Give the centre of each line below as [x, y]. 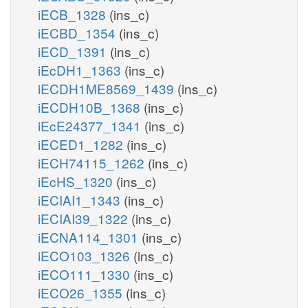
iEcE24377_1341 [91, 125]
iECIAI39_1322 [85, 218]
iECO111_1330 [86, 274]
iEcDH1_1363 [81, 69]
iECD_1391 [74, 51]
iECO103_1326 [86, 255]
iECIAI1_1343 [81, 199]
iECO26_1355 [82, 292]
